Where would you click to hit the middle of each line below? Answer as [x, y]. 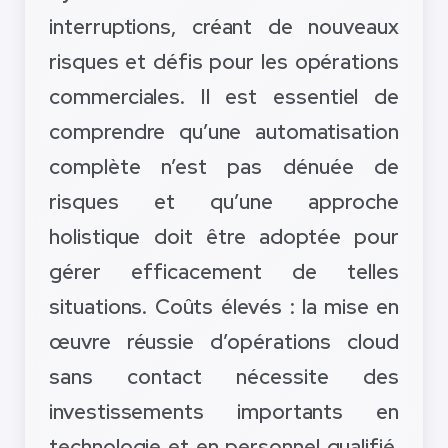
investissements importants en [224, 412]
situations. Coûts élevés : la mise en [224, 307]
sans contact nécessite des [224, 377]
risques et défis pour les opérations [224, 62]
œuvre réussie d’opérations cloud [224, 342]
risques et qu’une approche [224, 202]
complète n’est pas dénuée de [224, 167]
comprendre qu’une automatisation [224, 132]
